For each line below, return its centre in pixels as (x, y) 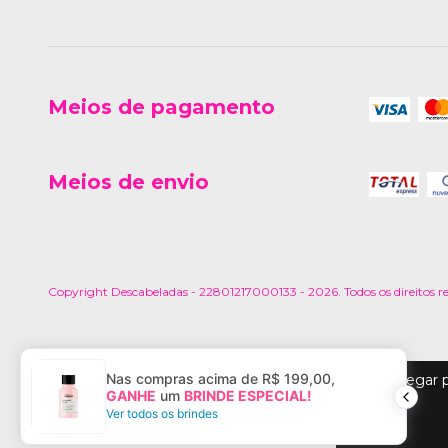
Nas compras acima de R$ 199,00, (220, 378)
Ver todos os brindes (162, 413)
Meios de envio (128, 181)
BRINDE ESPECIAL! (248, 395)
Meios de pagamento (161, 106)
